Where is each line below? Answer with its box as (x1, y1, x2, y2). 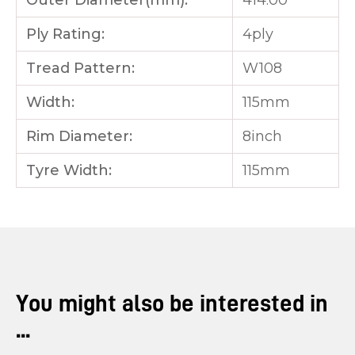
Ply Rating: (26, 25, 105, 44)
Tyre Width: (26, 162, 112, 180)
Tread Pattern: (26, 59, 135, 78)
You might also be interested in (16, 292, 328, 316)
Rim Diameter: (26, 128, 132, 146)
